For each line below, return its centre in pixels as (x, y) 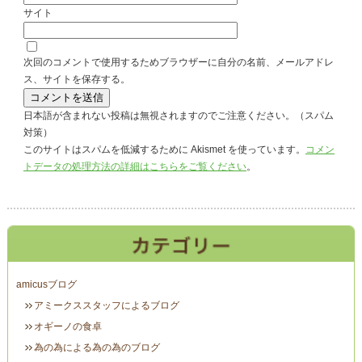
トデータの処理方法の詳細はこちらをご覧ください (135, 166)
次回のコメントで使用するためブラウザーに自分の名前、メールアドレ (178, 62)
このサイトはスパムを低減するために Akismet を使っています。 (164, 149)
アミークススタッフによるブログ (106, 306)
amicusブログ (46, 285)
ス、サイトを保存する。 (76, 79)
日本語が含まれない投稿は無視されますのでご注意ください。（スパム (178, 116)
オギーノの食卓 (67, 327)
